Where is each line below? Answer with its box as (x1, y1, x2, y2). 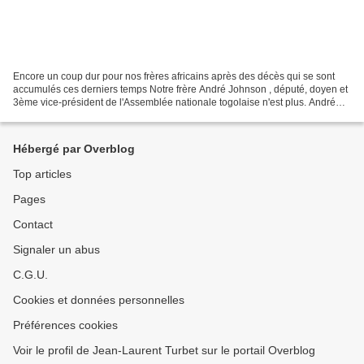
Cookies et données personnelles (13, 293, 184, 306)
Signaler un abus (13, 243, 100, 256)
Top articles (13, 167, 71, 180)
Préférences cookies (13, 318, 118, 331)
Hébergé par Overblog (13, 142, 135, 155)
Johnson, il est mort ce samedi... (13, 109, 154, 121)
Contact (13, 218, 53, 231)
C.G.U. (13, 268, 48, 281)
